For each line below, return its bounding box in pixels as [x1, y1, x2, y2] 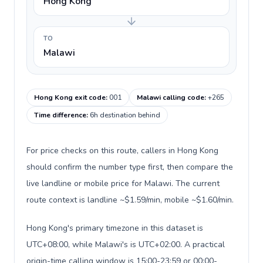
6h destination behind [90, 110, 160, 120]
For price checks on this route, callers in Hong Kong [26, 145, 218, 156]
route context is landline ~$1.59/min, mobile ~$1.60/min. [26, 194, 234, 205]
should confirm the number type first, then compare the [26, 161, 233, 173]
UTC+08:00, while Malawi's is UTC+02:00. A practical [26, 239, 225, 250]
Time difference [34, 110, 86, 120]
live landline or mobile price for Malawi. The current [26, 178, 220, 189]
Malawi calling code [137, 93, 204, 102]
